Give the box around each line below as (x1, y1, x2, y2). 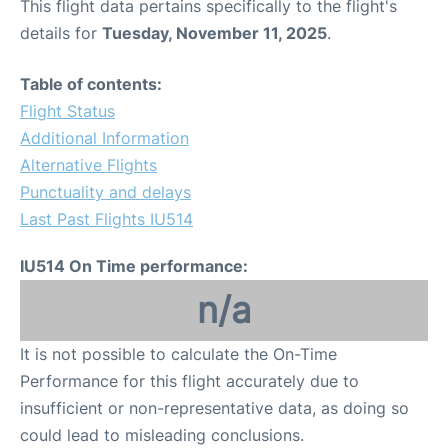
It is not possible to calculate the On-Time (20, 344, 337, 365)
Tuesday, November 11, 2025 (102, 23, 327, 44)
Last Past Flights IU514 (20, 209, 193, 230)
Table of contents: (20, 74, 162, 95)
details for (20, 23, 102, 44)
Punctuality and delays (20, 182, 191, 203)
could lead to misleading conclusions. (20, 425, 304, 446)
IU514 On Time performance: (20, 256, 248, 277)
